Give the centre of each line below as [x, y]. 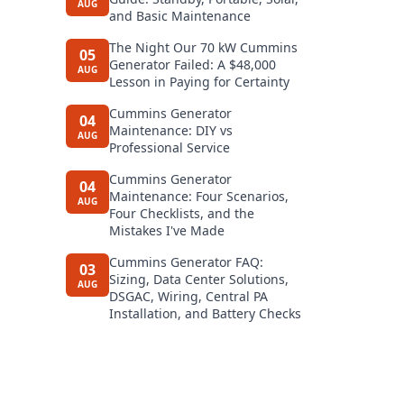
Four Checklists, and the [182, 213]
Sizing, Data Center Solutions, [199, 279]
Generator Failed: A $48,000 [193, 64]
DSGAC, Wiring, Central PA [188, 296]
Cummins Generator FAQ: [186, 262]
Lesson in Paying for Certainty [199, 82]
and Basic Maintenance [180, 16]
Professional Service [170, 147]
